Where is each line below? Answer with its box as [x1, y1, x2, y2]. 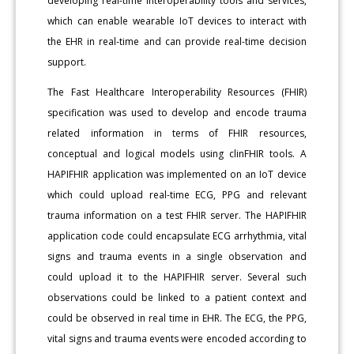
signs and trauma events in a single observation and [47, 249, 307, 263]
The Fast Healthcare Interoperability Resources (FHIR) [47, 85, 307, 99]
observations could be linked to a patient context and [47, 290, 307, 304]
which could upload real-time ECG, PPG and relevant [47, 187, 307, 201]
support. [47, 55, 87, 69]
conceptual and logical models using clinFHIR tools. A [47, 146, 307, 160]
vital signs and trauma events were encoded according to [47, 331, 307, 345]
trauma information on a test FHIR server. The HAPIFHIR [47, 208, 307, 222]
